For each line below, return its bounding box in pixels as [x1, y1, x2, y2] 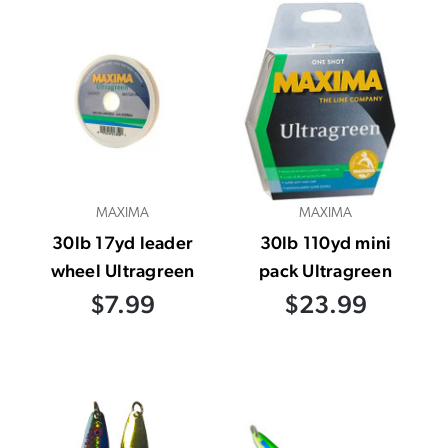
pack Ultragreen [259, 259, 392, 281]
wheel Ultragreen [50, 259, 195, 281]
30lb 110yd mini [259, 231, 392, 253]
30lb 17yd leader [52, 231, 193, 253]
